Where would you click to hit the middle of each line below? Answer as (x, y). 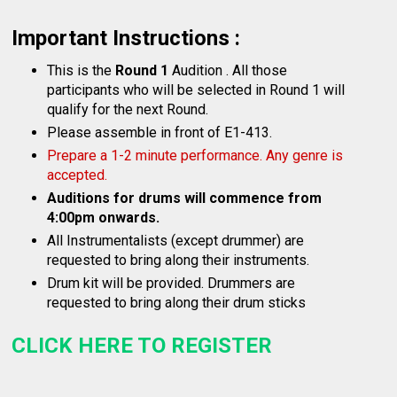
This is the (82, 71)
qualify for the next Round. (128, 110)
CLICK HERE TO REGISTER (142, 346)
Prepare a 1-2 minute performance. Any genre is (195, 156)
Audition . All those (228, 71)
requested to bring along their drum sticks (177, 303)
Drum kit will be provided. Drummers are (171, 284)
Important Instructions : (126, 39)
